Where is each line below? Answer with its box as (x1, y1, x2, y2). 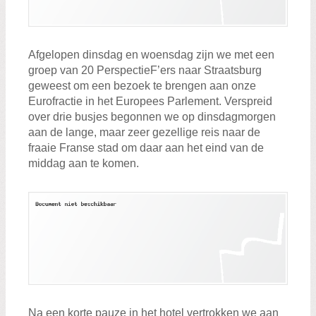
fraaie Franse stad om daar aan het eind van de (28, 141, 264, 154)
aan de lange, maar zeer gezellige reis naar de (28, 126, 260, 138)
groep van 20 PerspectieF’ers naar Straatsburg (28, 63, 262, 76)
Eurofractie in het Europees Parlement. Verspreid (28, 95, 272, 107)
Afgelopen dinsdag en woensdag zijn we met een (28, 48, 274, 61)
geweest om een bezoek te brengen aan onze (28, 79, 256, 92)
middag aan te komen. (28, 157, 139, 169)
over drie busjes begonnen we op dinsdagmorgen (28, 110, 276, 123)
